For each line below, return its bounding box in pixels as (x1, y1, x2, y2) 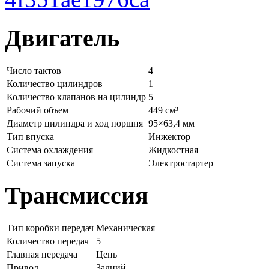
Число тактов (7, 65, 61, 76)
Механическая (96, 222, 155, 233)
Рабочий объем (7, 104, 68, 115)
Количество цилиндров (7, 78, 103, 89)
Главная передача (7, 249, 77, 259)
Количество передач (7, 235, 89, 246)
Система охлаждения (7, 144, 93, 155)
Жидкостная (148, 144, 198, 155)
